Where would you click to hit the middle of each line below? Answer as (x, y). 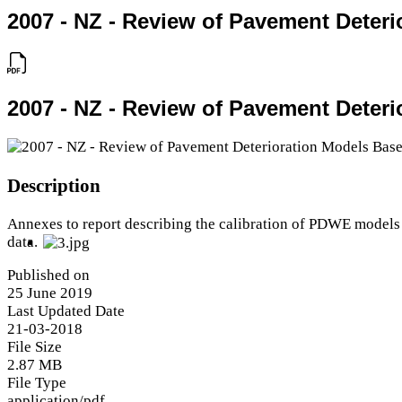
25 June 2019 (50, 293)
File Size (35, 346)
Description (54, 186)
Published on (48, 275)
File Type (37, 382)
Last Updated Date (66, 310)
